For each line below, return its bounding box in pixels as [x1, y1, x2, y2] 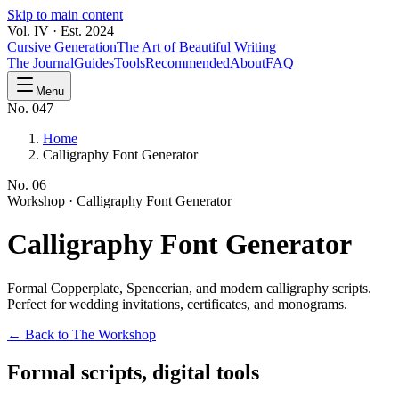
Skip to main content [7, 7, 123, 22]
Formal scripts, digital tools [7, 360, 259, 384]
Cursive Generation [7, 39, 117, 54]
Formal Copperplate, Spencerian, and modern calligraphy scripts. [7, 280, 371, 296]
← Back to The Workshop [7, 326, 156, 342]
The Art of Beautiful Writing [117, 39, 276, 54]
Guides [74, 55, 114, 70]
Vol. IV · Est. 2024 [7, 23, 114, 38]
